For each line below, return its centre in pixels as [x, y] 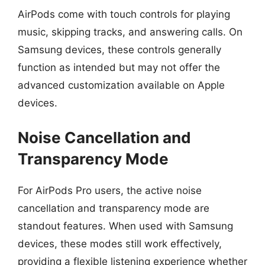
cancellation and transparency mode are [114, 208]
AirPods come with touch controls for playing [124, 14]
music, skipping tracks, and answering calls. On [130, 32]
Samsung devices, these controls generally [119, 50]
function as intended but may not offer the [119, 67]
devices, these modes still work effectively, [120, 243]
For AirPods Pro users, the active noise [110, 190]
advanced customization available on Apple [121, 85]
